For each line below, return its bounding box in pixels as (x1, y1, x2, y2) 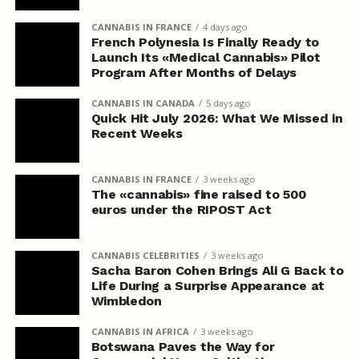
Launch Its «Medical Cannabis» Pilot (91, 49, 321, 65)
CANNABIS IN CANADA (91, 96, 195, 109)
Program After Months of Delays (91, 64, 297, 80)
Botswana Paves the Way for (91, 338, 275, 354)
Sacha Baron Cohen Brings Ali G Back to (91, 262, 344, 278)
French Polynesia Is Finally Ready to (91, 34, 320, 50)
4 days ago (202, 20, 248, 33)
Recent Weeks (91, 125, 183, 141)
